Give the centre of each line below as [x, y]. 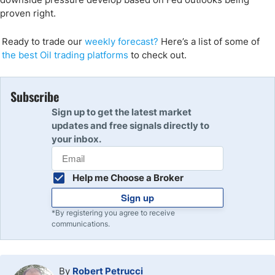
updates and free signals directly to [130, 126]
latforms [110, 55]
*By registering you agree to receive [113, 213]
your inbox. [76, 139]
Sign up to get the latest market [122, 112]
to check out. [157, 55]
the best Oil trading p [47, 55]
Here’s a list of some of [209, 41]
